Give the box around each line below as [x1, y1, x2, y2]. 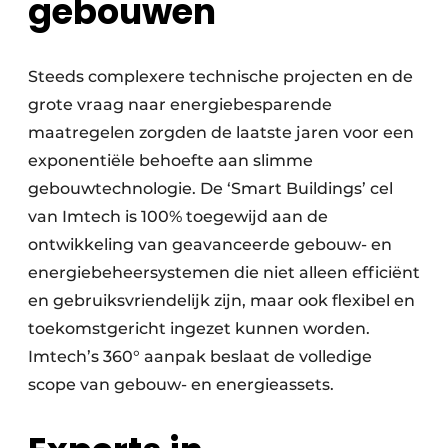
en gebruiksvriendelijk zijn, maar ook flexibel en [28, 291, 415, 311]
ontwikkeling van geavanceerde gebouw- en [28, 235, 392, 255]
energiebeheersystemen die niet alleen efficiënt [28, 263, 420, 283]
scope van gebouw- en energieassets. [28, 375, 334, 395]
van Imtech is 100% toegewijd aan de [28, 207, 328, 227]
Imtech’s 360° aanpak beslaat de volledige [28, 347, 372, 367]
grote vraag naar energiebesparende [28, 95, 332, 115]
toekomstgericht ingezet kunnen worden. [28, 319, 370, 339]
